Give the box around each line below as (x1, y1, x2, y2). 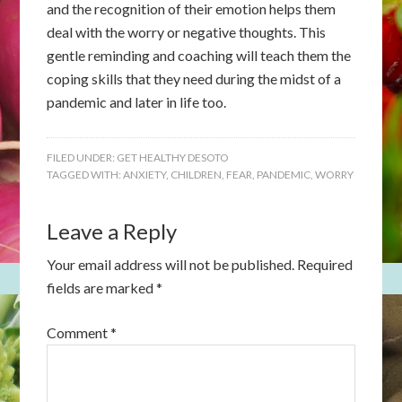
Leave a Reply (47, 217, 178, 244)
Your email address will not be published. (47, 255, 295, 273)
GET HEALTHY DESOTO (117, 150, 230, 164)
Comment (47, 323, 111, 341)
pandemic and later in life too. (47, 92, 227, 110)
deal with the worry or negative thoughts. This (47, 22, 327, 40)
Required (297, 255, 354, 273)
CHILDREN (170, 167, 223, 181)
